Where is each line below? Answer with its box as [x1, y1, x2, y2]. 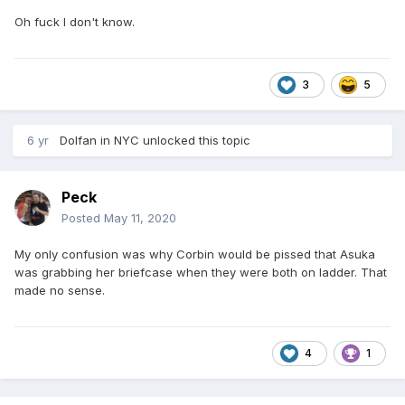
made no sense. [14, 283, 105, 298]
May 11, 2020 [104, 211, 176, 226]
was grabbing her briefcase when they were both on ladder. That [14, 265, 387, 280]
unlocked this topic [139, 133, 250, 148]
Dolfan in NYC [60, 133, 139, 148]
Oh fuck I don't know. [14, 14, 142, 30]
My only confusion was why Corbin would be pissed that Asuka [14, 247, 375, 262]
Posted [61, 211, 104, 226]
